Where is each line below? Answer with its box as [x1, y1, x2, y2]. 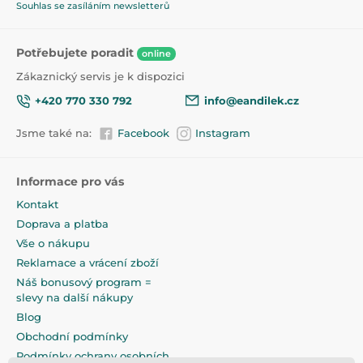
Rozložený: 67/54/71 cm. [33, 11, 160, 24]
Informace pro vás [16, 174, 124, 190]
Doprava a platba [16, 217, 109, 231]
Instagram [195, 126, 250, 140]
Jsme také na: [16, 126, 92, 140]
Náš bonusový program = [16, 275, 152, 289]
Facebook [117, 126, 169, 140]
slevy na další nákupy [16, 291, 133, 305]
